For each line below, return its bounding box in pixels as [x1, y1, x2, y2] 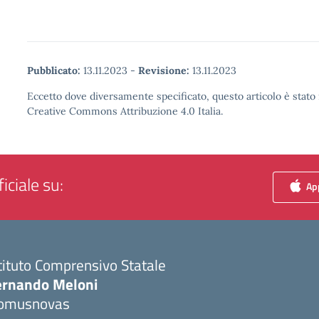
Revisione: [138, 64, 189, 77]
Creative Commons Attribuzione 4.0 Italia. [27, 105, 223, 117]
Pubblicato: [27, 64, 80, 77]
